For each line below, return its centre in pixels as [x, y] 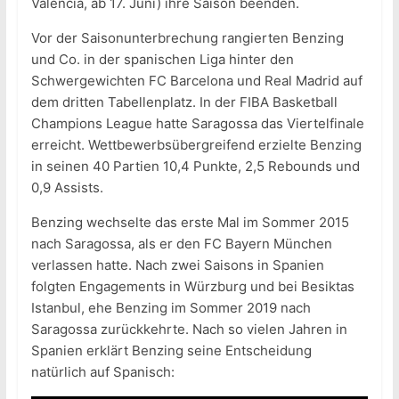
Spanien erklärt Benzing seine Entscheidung [171, 351]
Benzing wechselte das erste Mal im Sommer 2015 [190, 223]
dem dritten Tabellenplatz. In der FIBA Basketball [184, 102]
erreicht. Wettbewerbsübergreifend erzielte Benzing [196, 145]
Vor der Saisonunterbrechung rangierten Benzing [187, 38]
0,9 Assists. [67, 188]
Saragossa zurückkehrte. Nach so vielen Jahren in [189, 330]
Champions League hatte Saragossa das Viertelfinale [197, 124]
